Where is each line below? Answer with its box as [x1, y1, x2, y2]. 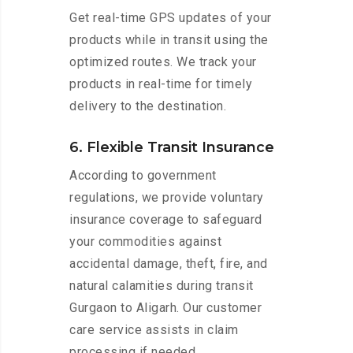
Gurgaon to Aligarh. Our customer [69, 300, 262, 316]
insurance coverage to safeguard [69, 212, 262, 228]
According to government [69, 168, 217, 184]
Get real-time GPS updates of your [69, 10, 272, 26]
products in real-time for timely [69, 76, 252, 92]
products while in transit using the [69, 32, 269, 48]
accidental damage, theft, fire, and [69, 256, 268, 272]
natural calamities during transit [69, 278, 254, 294]
